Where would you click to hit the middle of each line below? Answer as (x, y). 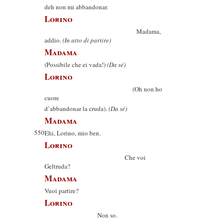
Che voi (95, 157)
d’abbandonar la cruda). (77, 109)
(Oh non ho (103, 89)
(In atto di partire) (87, 40)
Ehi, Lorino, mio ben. (73, 133)
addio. (54, 40)
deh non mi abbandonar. (76, 7)
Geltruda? (57, 166)
